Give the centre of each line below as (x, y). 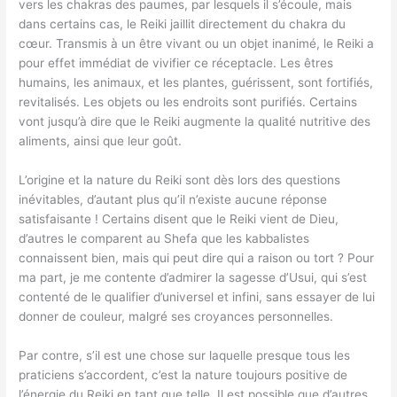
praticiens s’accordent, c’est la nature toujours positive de (183, 375)
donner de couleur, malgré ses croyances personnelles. (176, 317)
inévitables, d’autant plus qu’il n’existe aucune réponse (173, 200)
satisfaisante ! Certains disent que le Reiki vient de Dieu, (179, 219)
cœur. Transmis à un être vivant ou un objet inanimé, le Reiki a (197, 44)
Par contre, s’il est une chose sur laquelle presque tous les (185, 356)
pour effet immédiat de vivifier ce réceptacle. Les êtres (176, 63)
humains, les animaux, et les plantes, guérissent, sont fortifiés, (196, 83)
